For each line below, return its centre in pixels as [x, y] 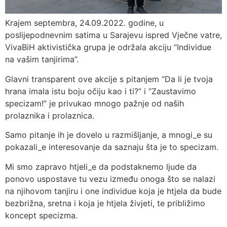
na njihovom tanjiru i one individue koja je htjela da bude [113, 191]
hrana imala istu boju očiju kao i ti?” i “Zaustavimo [101, 91]
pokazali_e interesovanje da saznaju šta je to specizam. [112, 147]
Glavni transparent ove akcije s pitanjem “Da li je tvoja [109, 79]
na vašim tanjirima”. [42, 60]
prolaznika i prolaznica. [50, 115]
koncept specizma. [41, 215]
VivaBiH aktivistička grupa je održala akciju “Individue [108, 47]
